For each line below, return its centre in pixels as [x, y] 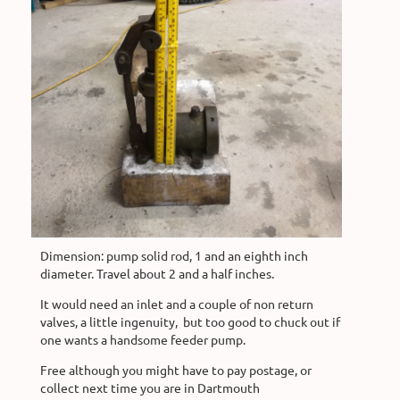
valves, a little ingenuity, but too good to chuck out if [190, 321]
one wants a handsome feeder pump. [143, 339]
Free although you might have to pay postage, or [176, 369]
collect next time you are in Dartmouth [150, 387]
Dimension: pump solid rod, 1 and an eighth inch [174, 255]
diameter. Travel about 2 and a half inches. [157, 273]
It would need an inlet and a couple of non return [177, 303]
